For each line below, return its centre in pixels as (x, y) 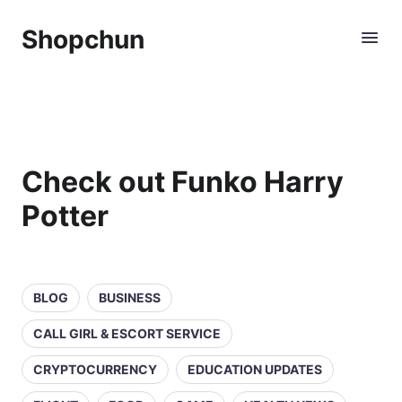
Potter (65, 216)
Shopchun (83, 39)
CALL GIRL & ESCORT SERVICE (127, 333)
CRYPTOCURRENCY (95, 369)
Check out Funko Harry (183, 182)
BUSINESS (130, 297)
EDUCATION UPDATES (255, 369)
